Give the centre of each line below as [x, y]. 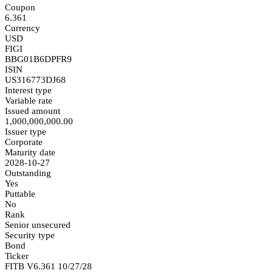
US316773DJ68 [35, 80]
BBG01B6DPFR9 [38, 59]
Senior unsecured [38, 225]
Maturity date [30, 152]
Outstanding [28, 173]
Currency [23, 28]
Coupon [20, 7]
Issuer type [26, 131]
